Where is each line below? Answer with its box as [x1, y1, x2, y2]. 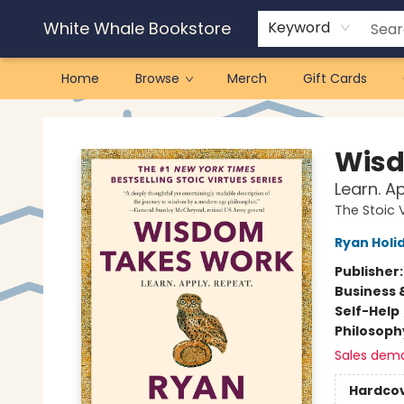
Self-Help [334, 302, 399, 320]
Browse [135, 69, 179, 87]
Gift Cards [303, 69, 367, 87]
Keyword [268, 17, 330, 38]
